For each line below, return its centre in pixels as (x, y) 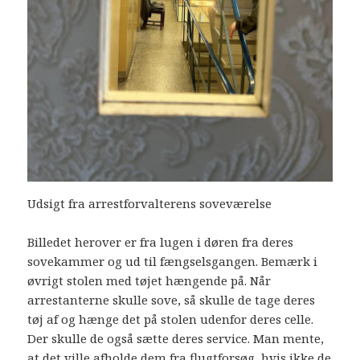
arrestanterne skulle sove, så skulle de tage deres (172, 299)
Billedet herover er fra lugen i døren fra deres (161, 241)
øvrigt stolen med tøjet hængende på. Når (149, 280)
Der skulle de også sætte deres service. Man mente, (176, 338)
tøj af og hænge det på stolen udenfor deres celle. (171, 319)
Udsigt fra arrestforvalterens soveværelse (150, 203)
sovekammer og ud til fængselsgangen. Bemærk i (173, 261)
